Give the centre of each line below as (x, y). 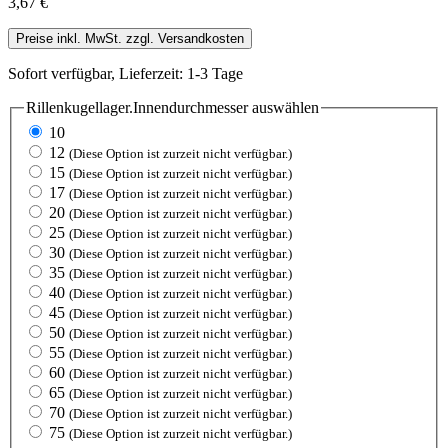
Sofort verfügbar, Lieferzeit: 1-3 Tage (125, 73)
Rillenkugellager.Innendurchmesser (137, 107)
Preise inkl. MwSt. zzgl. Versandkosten (130, 38)
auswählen (283, 107)
